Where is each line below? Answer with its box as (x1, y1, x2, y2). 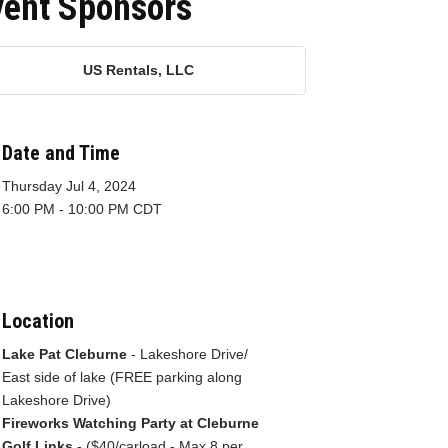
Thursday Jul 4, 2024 (2, 177, 136, 194)
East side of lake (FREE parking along (2, 368, 242, 385)
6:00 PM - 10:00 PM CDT (2, 200, 162, 217)
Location (2, 308, 74, 333)
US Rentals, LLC (83, 61, 194, 78)
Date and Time (2, 140, 120, 165)
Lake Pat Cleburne (2, 345, 131, 362)
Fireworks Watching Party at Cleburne (2, 414, 259, 431)
